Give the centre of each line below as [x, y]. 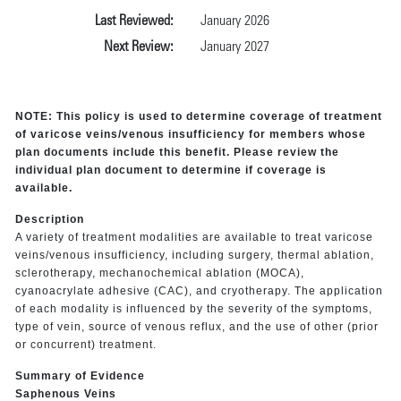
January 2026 [235, 21]
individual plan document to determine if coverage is [171, 170]
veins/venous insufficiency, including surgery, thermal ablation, [194, 255]
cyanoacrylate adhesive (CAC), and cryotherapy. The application [199, 290]
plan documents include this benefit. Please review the [177, 152]
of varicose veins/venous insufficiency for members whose [190, 134]
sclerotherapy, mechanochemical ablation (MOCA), [159, 273]
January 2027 [235, 47]
